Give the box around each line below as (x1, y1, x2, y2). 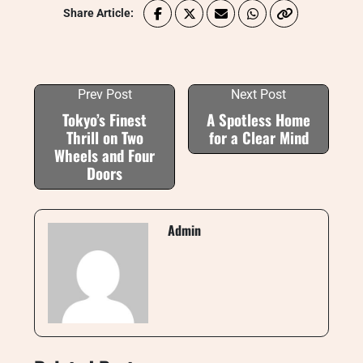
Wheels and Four (54, 144, 155, 166)
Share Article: (63, 6, 134, 19)
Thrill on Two (66, 126, 143, 148)
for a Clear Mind (208, 126, 309, 148)
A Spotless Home (207, 109, 310, 130)
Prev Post (77, 87, 132, 102)
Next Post (231, 87, 286, 102)
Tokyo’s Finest (62, 109, 147, 130)
